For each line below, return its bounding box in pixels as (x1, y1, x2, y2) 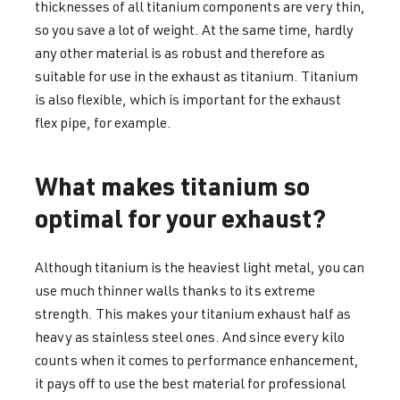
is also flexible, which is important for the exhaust (35, 90, 341, 109)
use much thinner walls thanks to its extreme (35, 281, 315, 300)
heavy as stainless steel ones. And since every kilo (35, 328, 345, 346)
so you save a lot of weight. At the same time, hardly (35, 21, 354, 39)
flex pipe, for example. (35, 113, 171, 132)
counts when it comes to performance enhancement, (35, 351, 359, 370)
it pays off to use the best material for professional (35, 374, 346, 393)
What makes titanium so (35, 170, 310, 203)
